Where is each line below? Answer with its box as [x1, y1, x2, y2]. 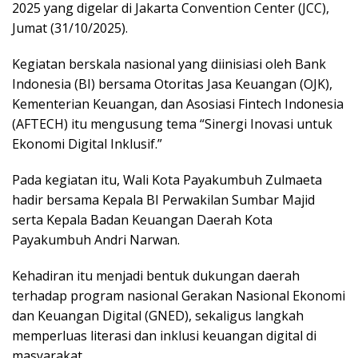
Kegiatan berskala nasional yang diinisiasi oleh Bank [12, 55, 326, 74]
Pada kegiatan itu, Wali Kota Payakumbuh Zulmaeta [12, 171, 322, 189]
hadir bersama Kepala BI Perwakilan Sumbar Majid [12, 191, 315, 209]
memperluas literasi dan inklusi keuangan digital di [12, 327, 316, 345]
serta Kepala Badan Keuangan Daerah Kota [12, 211, 272, 229]
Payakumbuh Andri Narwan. [12, 231, 180, 249]
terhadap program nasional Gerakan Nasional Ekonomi [12, 287, 345, 305]
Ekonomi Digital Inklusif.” [12, 135, 162, 153]
